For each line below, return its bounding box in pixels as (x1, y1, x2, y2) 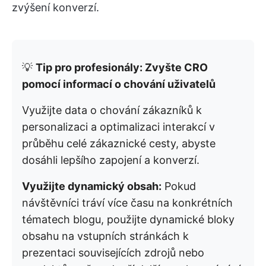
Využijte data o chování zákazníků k (22, 104, 202, 116)
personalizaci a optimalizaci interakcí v (22, 121, 215, 133)
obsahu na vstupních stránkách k (22, 230, 189, 242)
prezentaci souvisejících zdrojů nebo (22, 246, 204, 259)
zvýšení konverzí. (12, 1, 99, 14)
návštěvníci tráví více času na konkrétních (22, 197, 233, 209)
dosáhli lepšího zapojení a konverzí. (22, 154, 199, 166)
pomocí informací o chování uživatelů (22, 78, 216, 90)
